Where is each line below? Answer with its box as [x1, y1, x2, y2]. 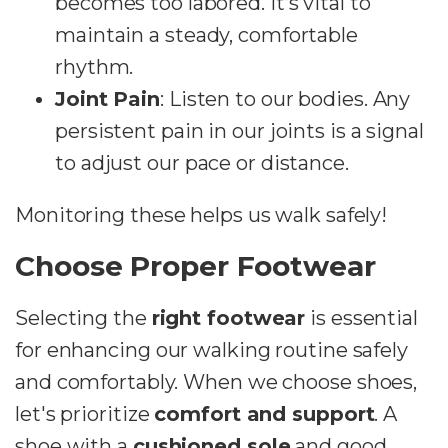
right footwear [151, 306, 306, 331]
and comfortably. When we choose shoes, [15, 370, 418, 395]
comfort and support [154, 402, 375, 427]
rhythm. [55, 55, 134, 80]
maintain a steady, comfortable [55, 23, 358, 48]
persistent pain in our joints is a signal [55, 119, 424, 144]
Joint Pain [55, 87, 160, 112]
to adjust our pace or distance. [55, 151, 349, 176]
